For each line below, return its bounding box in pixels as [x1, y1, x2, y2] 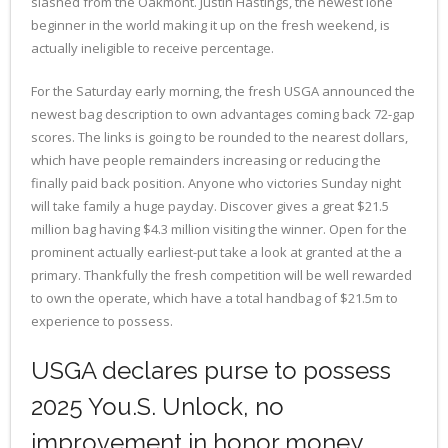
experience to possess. [31, 311, 173, 330]
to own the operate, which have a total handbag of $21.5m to [31, 288, 398, 307]
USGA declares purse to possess [31, 355, 391, 385]
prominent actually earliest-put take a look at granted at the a [31, 242, 402, 261]
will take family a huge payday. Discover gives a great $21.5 [31, 196, 389, 215]
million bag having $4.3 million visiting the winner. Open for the [31, 219, 407, 238]
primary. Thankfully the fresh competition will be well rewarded [31, 265, 412, 284]
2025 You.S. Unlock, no [31, 391, 284, 421]
